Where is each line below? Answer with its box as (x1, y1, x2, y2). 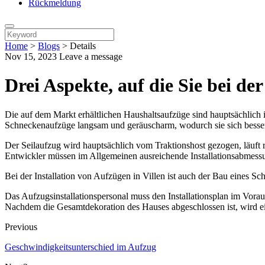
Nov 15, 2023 (5, 51, 59, 62)
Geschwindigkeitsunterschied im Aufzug (5, 241, 156, 252)
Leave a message (59, 51, 122, 62)
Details (70, 41, 96, 51)
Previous (5, 221, 37, 232)
